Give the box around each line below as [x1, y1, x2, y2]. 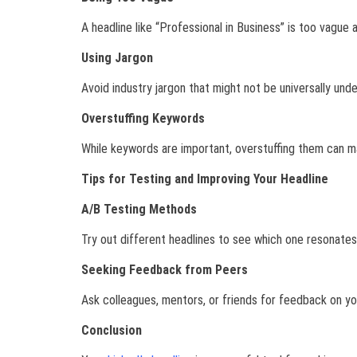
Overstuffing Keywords [81, 111, 205, 127]
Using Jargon [81, 50, 153, 66]
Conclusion [81, 323, 142, 339]
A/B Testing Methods [81, 202, 197, 218]
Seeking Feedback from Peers [81, 262, 248, 278]
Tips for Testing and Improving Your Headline [81, 171, 328, 187]
